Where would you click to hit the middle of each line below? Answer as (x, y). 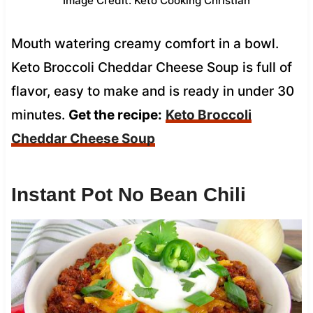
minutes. (39, 115)
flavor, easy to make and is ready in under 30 (152, 91)
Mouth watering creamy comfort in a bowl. (145, 43)
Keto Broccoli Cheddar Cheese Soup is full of (151, 67)
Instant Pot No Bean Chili (128, 194)
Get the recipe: (115, 115)
